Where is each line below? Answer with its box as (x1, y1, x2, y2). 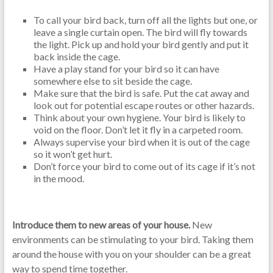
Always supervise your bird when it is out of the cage (33, 136, 250, 147)
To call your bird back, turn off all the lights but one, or (33, 14, 258, 26)
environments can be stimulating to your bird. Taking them (12, 233, 253, 245)
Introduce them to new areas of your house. (12, 219, 190, 230)
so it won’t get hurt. (33, 148, 112, 160)
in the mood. (33, 172, 84, 184)
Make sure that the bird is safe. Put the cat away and (33, 87, 249, 99)
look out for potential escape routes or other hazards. (33, 99, 254, 111)
